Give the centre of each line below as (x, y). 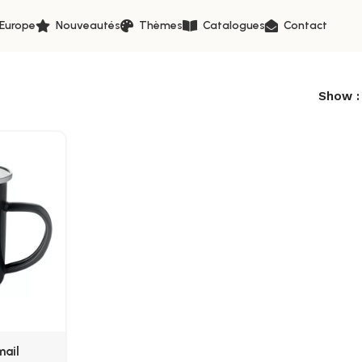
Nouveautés (88, 25)
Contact (305, 25)
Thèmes (160, 25)
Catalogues (234, 25)
